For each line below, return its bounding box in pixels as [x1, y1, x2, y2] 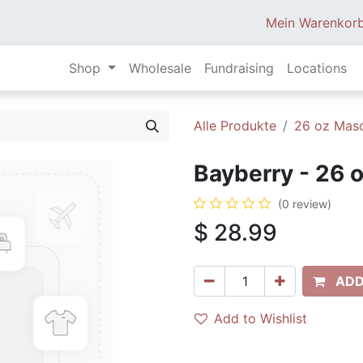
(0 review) [278, 197, 331, 211]
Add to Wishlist [214, 310, 307, 327]
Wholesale [128, 60, 191, 76]
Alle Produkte [194, 117, 276, 134]
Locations [286, 60, 347, 76]
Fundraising [203, 60, 274, 76]
